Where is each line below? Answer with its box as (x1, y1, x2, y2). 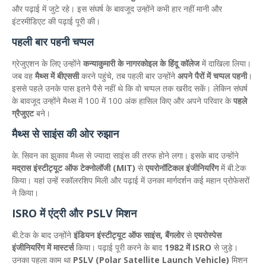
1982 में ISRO (164, 242, 211, 253)
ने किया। (12, 187, 39, 198)
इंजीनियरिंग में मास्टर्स (12, 242, 74, 253)
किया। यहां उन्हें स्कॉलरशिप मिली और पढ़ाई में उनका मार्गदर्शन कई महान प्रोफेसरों (12, 175, 249, 186)
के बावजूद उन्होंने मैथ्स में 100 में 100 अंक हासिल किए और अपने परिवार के (12, 95, 233, 106)
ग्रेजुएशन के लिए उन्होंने (12, 58, 83, 69)
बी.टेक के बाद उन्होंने (12, 229, 74, 240)
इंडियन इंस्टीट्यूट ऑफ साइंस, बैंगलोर (74, 229, 184, 240)
